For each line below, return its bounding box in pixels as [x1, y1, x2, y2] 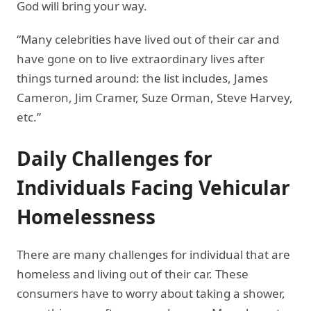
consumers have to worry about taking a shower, [17, 285, 285, 301]
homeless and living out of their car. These [17, 265, 249, 282]
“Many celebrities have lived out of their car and [17, 31, 279, 47]
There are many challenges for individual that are [17, 246, 290, 262]
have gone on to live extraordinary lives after [17, 50, 264, 67]
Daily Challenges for [17, 144, 212, 171]
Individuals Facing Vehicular [17, 174, 290, 201]
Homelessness [17, 203, 155, 230]
